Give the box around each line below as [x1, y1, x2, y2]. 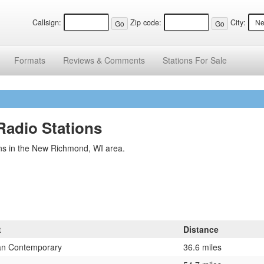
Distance [183, 223, 219, 235]
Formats [14, 54, 45, 66]
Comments [104, 54, 145, 66]
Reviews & [63, 54, 104, 66]
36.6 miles [183, 240, 222, 253]
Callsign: [32, 17, 62, 28]
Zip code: [130, 17, 162, 28]
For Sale [195, 54, 227, 66]
